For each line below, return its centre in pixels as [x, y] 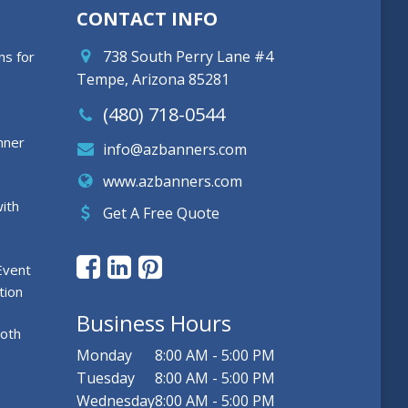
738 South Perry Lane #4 [186, 57]
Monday [104, 356]
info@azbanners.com [173, 150]
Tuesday [105, 378]
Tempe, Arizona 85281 [153, 80]
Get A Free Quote [161, 214]
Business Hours [153, 323]
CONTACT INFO [147, 19]
